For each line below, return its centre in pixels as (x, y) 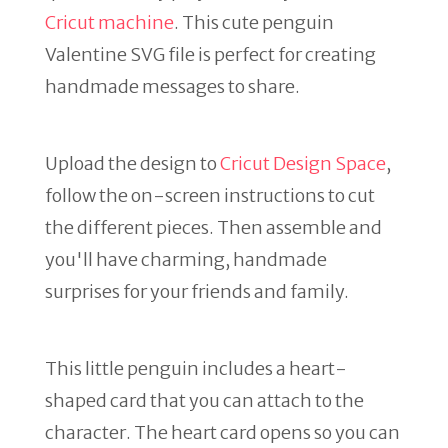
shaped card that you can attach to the (204, 400)
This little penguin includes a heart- (196, 368)
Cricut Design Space (303, 163)
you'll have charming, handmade (186, 259)
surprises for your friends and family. (197, 291)
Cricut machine (109, 22)
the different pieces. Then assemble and (213, 227)
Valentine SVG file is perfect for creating (210, 54)
